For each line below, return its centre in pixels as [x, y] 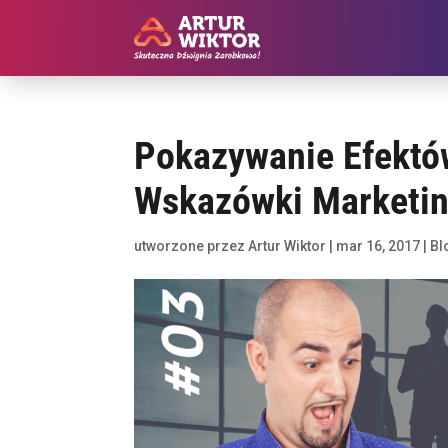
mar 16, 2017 [378, 246]
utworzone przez [191, 246]
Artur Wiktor [287, 246]
